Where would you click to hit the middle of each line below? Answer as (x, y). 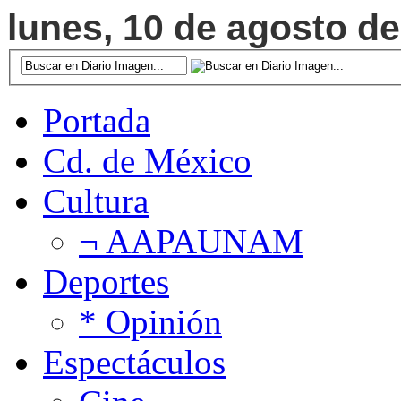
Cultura (96, 200)
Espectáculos (134, 362)
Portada (97, 120)
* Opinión (150, 321)
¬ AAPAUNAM (191, 241)
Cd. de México (147, 160)
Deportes (106, 281)
